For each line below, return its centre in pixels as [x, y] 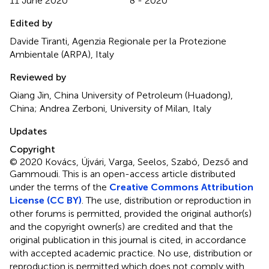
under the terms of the [59, 187]
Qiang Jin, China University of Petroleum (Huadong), [121, 95]
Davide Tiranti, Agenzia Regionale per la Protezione [118, 41]
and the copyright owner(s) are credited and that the [121, 227]
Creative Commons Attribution [181, 187]
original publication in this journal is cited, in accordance [128, 240]
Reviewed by [38, 77]
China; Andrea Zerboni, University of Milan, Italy [110, 109]
